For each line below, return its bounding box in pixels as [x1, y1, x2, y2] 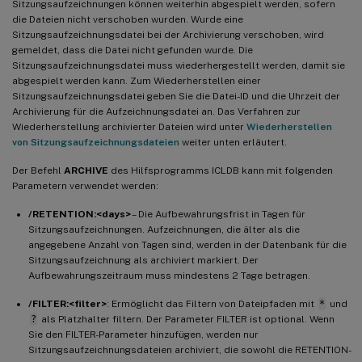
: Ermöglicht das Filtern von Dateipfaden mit [107, 297, 317, 309]
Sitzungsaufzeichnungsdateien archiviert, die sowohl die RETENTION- [28, 343, 350, 356]
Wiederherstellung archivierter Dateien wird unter [12, 120, 246, 133]
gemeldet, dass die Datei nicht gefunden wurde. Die [12, 44, 253, 56]
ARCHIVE [64, 164, 108, 176]
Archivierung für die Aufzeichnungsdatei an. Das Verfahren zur [12, 105, 301, 117]
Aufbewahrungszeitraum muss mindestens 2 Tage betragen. [28, 269, 310, 281]
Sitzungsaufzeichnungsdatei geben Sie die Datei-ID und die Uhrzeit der [12, 90, 340, 102]
